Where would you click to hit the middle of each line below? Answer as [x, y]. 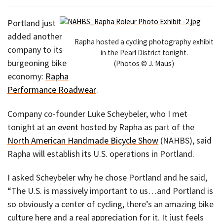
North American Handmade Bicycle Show [83, 140]
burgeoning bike [37, 63]
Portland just [32, 23]
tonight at [27, 127]
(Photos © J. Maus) [144, 63]
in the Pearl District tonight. [144, 52]
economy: [26, 76]
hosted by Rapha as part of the [136, 127]
